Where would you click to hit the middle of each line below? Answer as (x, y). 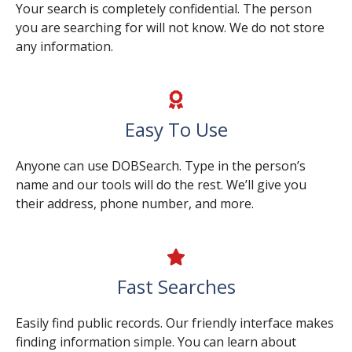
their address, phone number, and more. (135, 203)
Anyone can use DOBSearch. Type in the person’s (161, 166)
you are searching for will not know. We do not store (170, 27)
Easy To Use (176, 129)
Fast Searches (176, 286)
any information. (64, 46)
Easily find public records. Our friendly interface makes (175, 323)
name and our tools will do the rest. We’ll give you (161, 185)
